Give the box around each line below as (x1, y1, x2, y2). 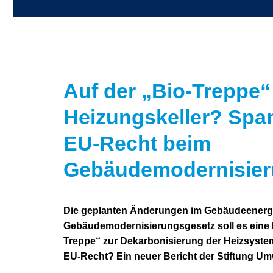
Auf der (63, 79, 141, 102)
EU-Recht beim (63, 132, 211, 155)
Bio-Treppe (152, 79, 260, 102)
